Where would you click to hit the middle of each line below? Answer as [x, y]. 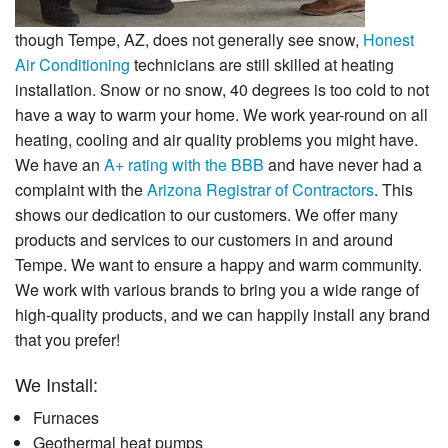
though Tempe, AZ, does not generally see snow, [189, 39]
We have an [59, 164]
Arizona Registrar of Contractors [260, 189]
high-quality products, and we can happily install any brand [222, 314]
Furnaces [65, 417]
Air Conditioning [72, 64]
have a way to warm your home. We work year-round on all [221, 114]
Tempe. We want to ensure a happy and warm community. [218, 264]
